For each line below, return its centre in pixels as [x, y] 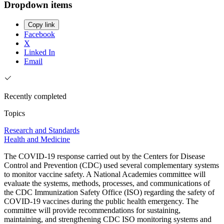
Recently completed [35, 96]
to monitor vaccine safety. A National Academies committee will [105, 174]
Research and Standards [42, 130]
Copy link [41, 25]
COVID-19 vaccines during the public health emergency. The [101, 201]
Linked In [39, 52]
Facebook [39, 34]
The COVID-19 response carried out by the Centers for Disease [104, 156]
